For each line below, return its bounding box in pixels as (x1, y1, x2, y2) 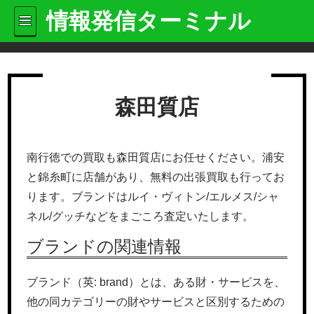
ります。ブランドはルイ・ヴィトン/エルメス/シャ (27, 191, 280, 203)
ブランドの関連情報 (27, 237, 182, 256)
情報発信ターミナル (46, 8, 252, 34)
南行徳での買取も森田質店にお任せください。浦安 (27, 151, 285, 163)
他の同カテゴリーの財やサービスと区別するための (27, 296, 285, 308)
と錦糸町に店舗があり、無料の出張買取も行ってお (27, 171, 285, 183)
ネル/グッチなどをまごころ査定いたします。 (27, 210, 254, 222)
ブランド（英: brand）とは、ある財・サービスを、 (27, 276, 286, 288)
